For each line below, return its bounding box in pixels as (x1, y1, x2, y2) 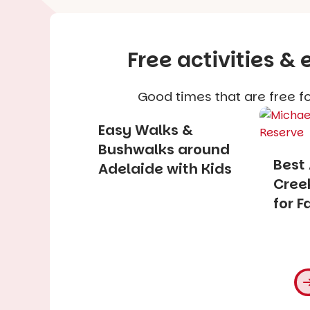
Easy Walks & (98, 120, 193, 140)
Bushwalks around (98, 139, 230, 159)
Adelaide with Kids (98, 158, 232, 179)
